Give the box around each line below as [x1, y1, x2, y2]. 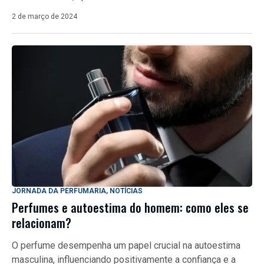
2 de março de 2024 [12, 12, 77, 21]
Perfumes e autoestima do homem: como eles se [12, 199, 249, 217]
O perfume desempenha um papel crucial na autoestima [12, 240, 240, 252]
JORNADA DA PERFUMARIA [12, 187, 106, 196]
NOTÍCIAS [110, 187, 143, 196]
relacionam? [12, 214, 71, 232]
